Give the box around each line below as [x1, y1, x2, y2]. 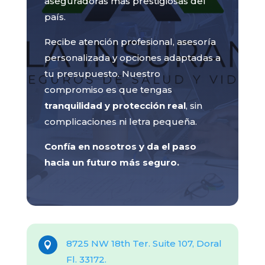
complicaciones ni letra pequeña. [44, 116, 197, 128]
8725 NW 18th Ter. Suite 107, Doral [66, 238, 222, 250]
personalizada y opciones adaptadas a [44, 52, 221, 64]
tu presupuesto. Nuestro [44, 68, 160, 80]
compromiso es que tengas [44, 84, 172, 96]
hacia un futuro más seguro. [44, 157, 179, 169]
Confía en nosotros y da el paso [44, 141, 196, 153]
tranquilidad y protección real [44, 100, 186, 112]
